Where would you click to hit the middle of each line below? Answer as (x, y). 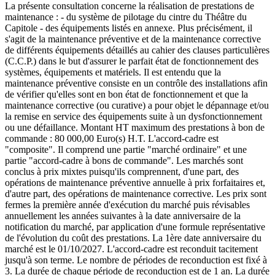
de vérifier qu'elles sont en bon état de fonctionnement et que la (126, 94)
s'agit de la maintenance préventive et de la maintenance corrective (133, 39)
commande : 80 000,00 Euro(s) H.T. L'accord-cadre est (112, 138)
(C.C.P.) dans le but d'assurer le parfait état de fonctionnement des (132, 61)
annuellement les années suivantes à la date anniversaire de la (123, 215)
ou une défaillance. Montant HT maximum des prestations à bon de (135, 127)
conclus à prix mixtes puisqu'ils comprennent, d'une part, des (122, 171)
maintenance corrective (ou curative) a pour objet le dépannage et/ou (137, 105)
